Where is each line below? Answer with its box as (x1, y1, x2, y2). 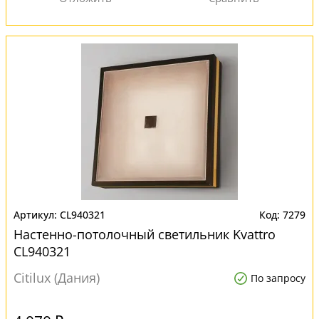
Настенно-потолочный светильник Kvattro (14, 226, 276, 243)
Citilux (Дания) (14, 269, 100, 286)
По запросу (251, 271, 305, 285)
